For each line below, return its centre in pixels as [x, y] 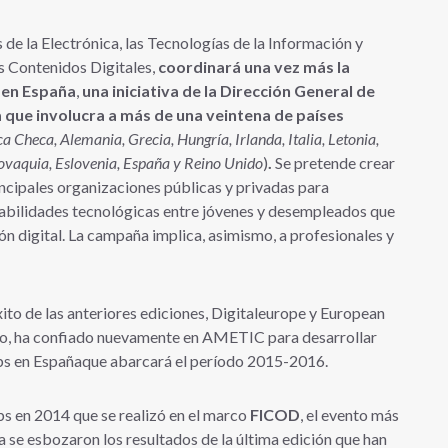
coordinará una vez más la [254, 66]
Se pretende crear [335, 162]
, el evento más [349, 414]
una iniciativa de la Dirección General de [228, 90]
